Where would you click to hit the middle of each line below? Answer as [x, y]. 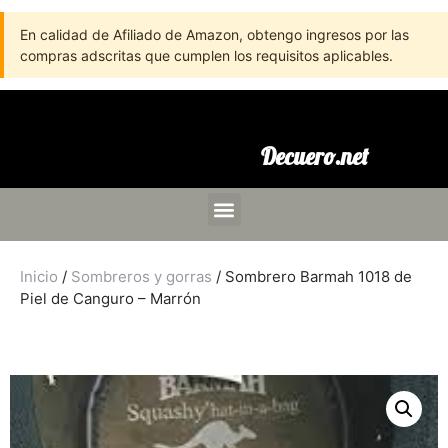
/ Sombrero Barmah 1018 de [312, 276]
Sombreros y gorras [141, 276]
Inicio [39, 276]
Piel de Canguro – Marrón [110, 298]
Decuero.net [314, 156]
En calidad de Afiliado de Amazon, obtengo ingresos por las [214, 34]
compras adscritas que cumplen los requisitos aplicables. [206, 55]
